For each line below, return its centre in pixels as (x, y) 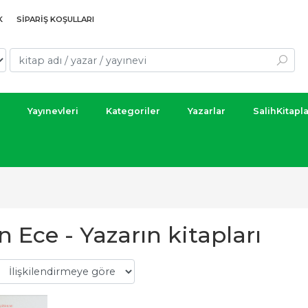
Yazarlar (207, 111)
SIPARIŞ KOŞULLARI (55, 19)
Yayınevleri (53, 111)
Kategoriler (133, 111)
